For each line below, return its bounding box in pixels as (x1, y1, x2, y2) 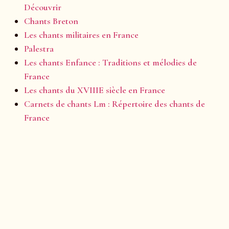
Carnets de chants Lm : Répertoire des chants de (24, 98, 205, 109)
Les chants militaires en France (24, 29, 139, 40)
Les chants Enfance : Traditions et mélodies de (24, 56, 197, 68)
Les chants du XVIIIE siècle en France (24, 84, 165, 96)
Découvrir (24, 1, 61, 13)
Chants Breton (24, 15, 78, 27)
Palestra (24, 42, 54, 54)
